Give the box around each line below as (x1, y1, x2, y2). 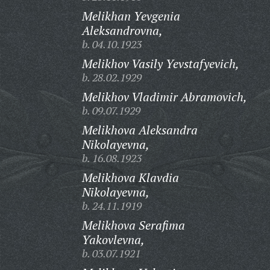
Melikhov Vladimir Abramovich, (81, 89, 247, 105)
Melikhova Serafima (81, 217, 185, 233)
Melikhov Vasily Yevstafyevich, (81, 55, 239, 72)
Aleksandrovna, (81, 22, 163, 39)
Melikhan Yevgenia (81, 8, 180, 24)
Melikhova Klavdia (81, 169, 179, 186)
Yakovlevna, (81, 231, 145, 248)
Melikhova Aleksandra (81, 122, 198, 138)
